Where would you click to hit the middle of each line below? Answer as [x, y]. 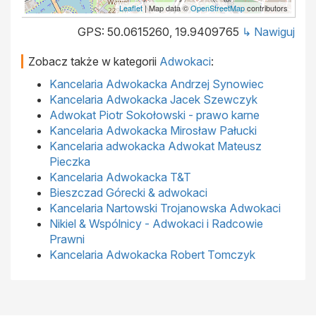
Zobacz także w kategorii [94, 61]
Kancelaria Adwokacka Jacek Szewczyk [153, 99]
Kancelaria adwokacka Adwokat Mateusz [156, 146]
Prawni [67, 239]
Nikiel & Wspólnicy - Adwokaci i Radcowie [156, 224]
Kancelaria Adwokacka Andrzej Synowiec [157, 84]
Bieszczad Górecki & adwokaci [128, 193]
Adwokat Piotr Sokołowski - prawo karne [154, 115]
